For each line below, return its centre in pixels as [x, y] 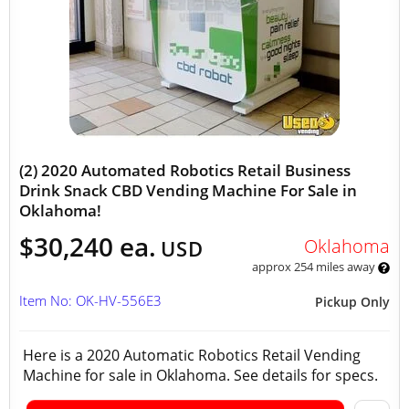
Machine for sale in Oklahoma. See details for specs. [204, 375]
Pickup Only [352, 302]
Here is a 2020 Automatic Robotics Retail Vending [192, 355]
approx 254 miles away [315, 267]
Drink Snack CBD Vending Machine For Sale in [188, 190]
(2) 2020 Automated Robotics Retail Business [185, 170]
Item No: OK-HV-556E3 [90, 300]
